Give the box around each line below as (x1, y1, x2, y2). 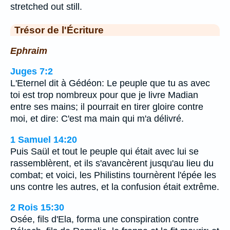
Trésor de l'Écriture (14, 24, 104, 35)
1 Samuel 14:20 (10, 134, 77, 145)
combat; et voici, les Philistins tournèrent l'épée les (10, 169, 216, 180)
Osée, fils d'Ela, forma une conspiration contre (10, 214, 199, 225)
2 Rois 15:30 (10, 202, 64, 213)
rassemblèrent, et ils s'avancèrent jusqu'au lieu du (10, 158, 214, 168)
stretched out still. (10, 2, 82, 12)
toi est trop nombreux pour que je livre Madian (10, 90, 198, 101)
